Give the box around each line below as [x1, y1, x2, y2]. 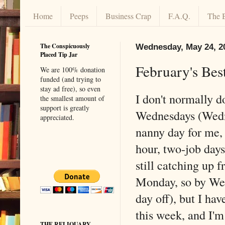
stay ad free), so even [40, 83, 100, 93]
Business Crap [105, 11, 151, 22]
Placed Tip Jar [40, 50, 77, 59]
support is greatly [40, 102, 89, 113]
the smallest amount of [40, 93, 104, 103]
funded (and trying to [40, 74, 101, 84]
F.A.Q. [168, 11, 190, 22]
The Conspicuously [40, 41, 90, 50]
